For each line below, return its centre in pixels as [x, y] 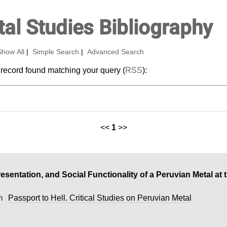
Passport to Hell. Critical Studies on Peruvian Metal [100, 198]
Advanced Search [115, 52]
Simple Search [55, 52]
